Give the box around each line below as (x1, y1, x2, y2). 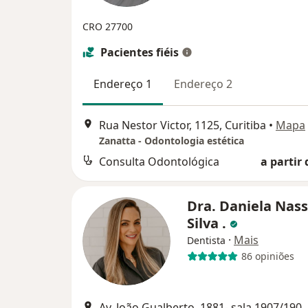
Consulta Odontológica (99, 153, 219, 169)
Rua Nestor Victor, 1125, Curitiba (99, 117, 266, 133)
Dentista (187, 233, 225, 247)
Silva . (187, 213, 230, 232)
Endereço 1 (93, 76, 152, 92)
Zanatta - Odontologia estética (99, 133, 244, 147)
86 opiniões (241, 250, 294, 263)
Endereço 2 (174, 76, 232, 92)
